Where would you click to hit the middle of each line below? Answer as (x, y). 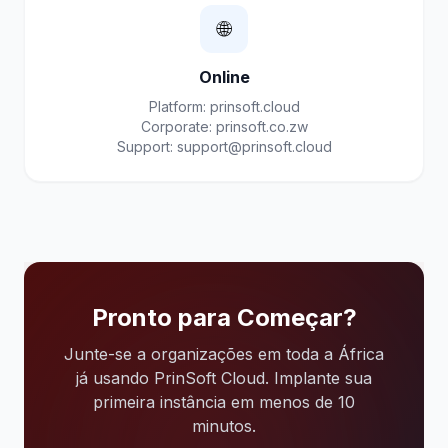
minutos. (224, 426)
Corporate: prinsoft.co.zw (224, 126)
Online (224, 77)
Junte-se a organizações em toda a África (224, 354)
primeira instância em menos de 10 (224, 402)
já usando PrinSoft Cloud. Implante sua (224, 378)
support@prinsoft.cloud (254, 146)
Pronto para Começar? (224, 317)
